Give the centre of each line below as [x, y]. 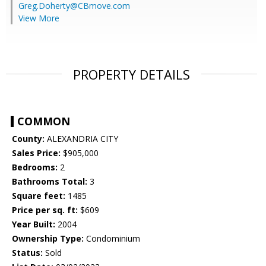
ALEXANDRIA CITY [81, 139]
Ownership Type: [48, 239]
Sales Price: [36, 153]
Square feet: [39, 196]
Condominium [112, 239]
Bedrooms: [35, 167]
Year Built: [34, 224]
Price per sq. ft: [45, 210]
